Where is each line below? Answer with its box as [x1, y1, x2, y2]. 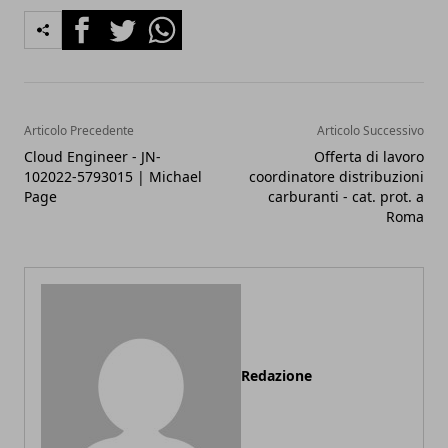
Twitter [101, 9, 155, 32]
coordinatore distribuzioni [249, 166, 424, 186]
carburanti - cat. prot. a [268, 186, 424, 206]
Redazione [241, 365, 312, 385]
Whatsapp [141, 9, 218, 32]
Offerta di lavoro [314, 146, 424, 166]
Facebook [61, 9, 134, 32]
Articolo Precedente [24, 121, 134, 139]
